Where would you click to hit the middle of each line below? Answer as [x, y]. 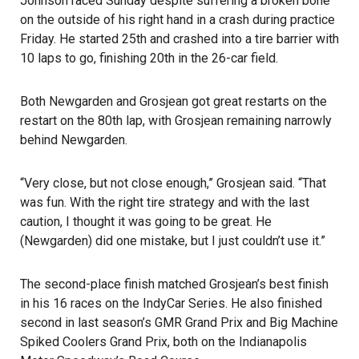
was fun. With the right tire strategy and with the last [165, 202]
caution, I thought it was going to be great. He [146, 222]
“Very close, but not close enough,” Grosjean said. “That [173, 183]
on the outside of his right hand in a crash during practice [177, 20]
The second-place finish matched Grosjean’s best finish [174, 284]
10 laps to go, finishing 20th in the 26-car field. [149, 58]
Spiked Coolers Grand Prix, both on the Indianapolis [163, 342]
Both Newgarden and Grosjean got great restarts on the [173, 101]
